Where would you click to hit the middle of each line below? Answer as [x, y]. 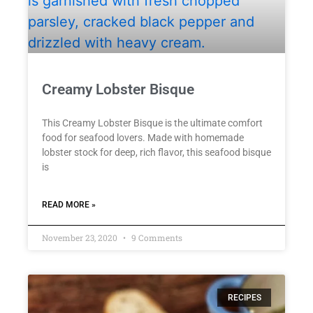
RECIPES [244, 298]
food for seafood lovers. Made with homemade [143, 137]
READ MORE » [69, 204]
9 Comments [156, 237]
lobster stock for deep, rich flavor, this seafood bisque [156, 152]
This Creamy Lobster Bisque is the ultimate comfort [152, 123]
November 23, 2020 [81, 237]
